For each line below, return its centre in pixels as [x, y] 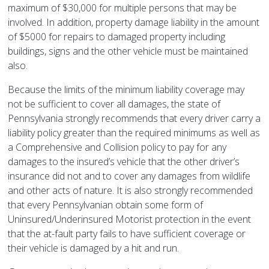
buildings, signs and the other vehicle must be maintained [128, 51]
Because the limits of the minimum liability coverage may [126, 90]
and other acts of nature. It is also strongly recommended [131, 191]
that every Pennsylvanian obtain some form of [106, 205]
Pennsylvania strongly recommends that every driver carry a [134, 119]
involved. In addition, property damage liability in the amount [134, 23]
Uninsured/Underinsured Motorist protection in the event [130, 219]
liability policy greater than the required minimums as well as [134, 133]
